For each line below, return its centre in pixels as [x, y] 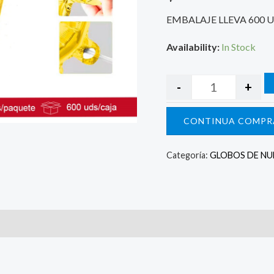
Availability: [193, 47]
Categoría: [188, 155]
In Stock [239, 47]
